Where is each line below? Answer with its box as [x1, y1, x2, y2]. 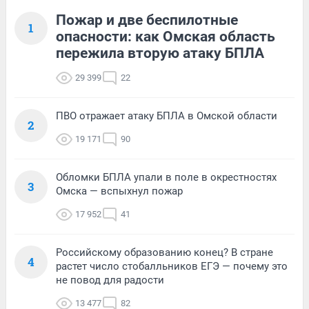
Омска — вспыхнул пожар [56, 184, 183, 197]
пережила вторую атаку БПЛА [56, 44, 264, 61]
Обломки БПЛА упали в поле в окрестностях [56, 170, 277, 183]
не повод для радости [56, 273, 164, 286]
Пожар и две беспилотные [56, 11, 238, 28]
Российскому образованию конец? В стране [56, 246, 273, 259]
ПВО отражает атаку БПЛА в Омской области [56, 109, 277, 122]
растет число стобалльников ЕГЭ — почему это [56, 259, 288, 272]
